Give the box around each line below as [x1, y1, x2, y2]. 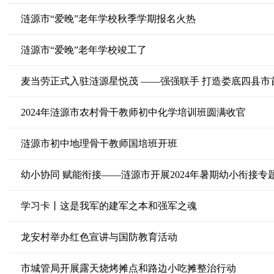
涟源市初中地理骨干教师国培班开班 [20, 138, 177, 149]
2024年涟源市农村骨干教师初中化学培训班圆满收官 [20, 107, 246, 117]
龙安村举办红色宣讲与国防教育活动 [20, 232, 177, 242]
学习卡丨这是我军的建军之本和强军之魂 [20, 201, 197, 211]
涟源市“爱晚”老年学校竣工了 [20, 45, 147, 55]
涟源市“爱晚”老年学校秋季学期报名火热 [20, 13, 196, 24]
